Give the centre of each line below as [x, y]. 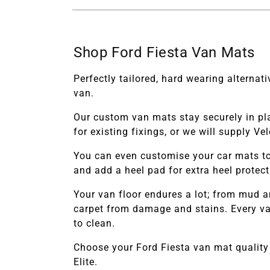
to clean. [94, 223]
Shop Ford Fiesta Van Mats [164, 52]
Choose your [103, 247]
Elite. [86, 262]
